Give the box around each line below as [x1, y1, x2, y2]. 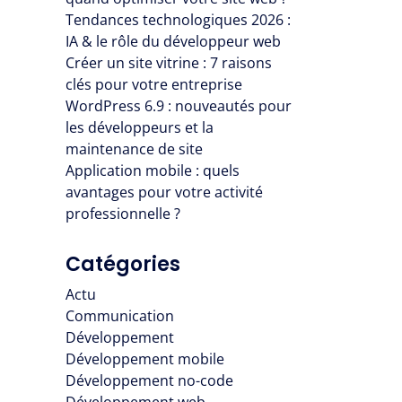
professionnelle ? [66, 204, 180, 224]
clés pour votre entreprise [66, 74, 242, 95]
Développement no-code [66, 371, 233, 391]
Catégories [66, 250, 180, 279]
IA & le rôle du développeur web [66, 31, 281, 52]
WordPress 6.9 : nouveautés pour [66, 96, 292, 117]
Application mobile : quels [66, 161, 240, 181]
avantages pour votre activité [66, 182, 263, 203]
